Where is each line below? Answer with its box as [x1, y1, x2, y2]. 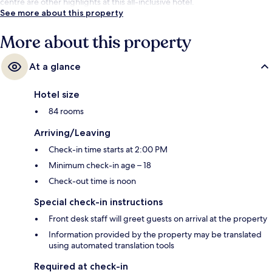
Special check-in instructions [34, 196, 163, 208]
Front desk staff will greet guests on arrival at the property [49, 213, 267, 225]
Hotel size [34, 89, 80, 101]
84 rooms [49, 106, 84, 117]
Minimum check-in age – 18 [49, 160, 151, 171]
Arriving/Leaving [34, 127, 110, 139]
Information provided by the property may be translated [49, 229, 262, 240]
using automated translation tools [49, 240, 174, 251]
